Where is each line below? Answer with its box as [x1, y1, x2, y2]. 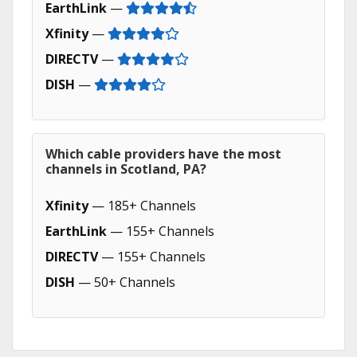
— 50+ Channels [75, 273, 175, 291]
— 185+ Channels [88, 197, 196, 214]
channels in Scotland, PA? [45, 160, 206, 178]
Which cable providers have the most [45, 145, 281, 163]
